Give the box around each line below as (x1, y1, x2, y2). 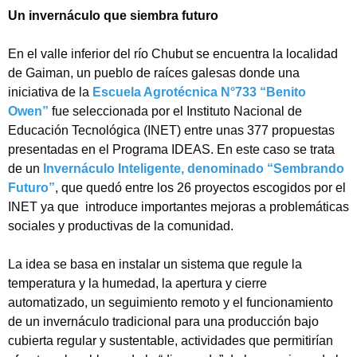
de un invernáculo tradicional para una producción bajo (8, 315, 319, 329)
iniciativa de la (8, 85, 92, 100)
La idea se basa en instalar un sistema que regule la (8, 257, 302, 272)
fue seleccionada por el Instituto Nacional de (49, 104, 302, 119)
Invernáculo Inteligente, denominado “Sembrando (43, 162, 344, 176)
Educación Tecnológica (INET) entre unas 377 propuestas (8, 124, 335, 138)
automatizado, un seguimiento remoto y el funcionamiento (8, 296, 333, 310)
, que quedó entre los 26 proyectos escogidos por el (55, 181, 346, 195)
